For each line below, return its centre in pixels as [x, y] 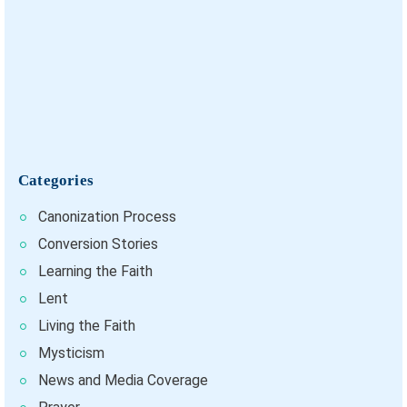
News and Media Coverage [123, 381]
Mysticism [71, 353]
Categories [56, 181]
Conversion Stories [98, 244]
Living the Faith [87, 326]
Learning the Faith [95, 272]
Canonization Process [107, 217]
